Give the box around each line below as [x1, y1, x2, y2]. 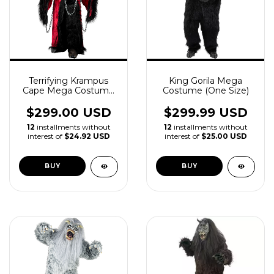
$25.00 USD [201, 131, 247, 141]
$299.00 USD [26, 105, 111, 120]
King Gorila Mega [169, 75, 242, 86]
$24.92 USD [64, 131, 110, 141]
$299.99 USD [163, 105, 248, 120]
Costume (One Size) [162, 85, 249, 96]
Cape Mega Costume [23, 85, 114, 96]
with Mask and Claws [24, 95, 113, 106]
